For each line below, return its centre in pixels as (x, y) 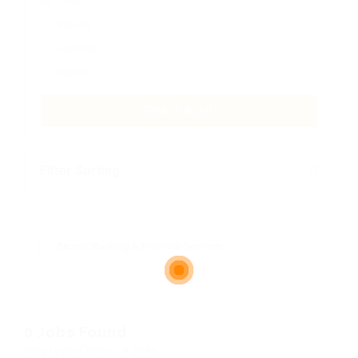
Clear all (179, 278)
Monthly (78, 49)
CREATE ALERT (179, 111)
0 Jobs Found (76, 332)
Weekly (76, 25)
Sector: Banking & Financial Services (140, 247)
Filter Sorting (80, 171)
